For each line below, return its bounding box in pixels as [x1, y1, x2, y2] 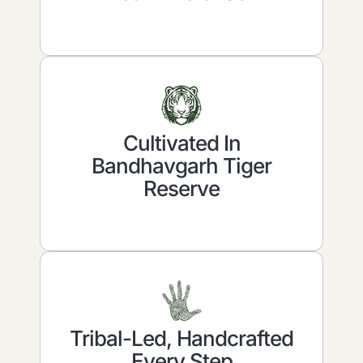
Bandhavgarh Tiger [92, 152, 271, 178]
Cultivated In [122, 130, 241, 156]
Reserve [143, 175, 220, 201]
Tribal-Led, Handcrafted [70, 326, 293, 352]
